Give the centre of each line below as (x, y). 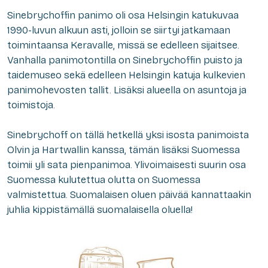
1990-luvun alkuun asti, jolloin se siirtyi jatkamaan (119, 30)
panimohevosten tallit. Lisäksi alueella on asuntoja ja (127, 90)
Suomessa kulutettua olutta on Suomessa (104, 179)
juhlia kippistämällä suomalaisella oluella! (100, 209)
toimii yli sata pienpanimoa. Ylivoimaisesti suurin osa (127, 165)
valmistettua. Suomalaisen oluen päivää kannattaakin (129, 194)
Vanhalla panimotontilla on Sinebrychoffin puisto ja (125, 60)
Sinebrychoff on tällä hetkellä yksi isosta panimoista (128, 135)
